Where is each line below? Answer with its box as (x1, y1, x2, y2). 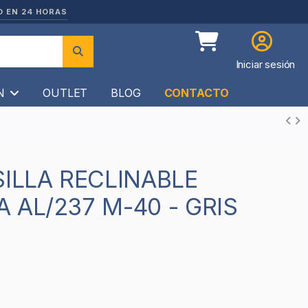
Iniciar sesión (235, 58, 296, 71)
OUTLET (43, 85, 88, 100)
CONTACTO (164, 85, 229, 100)
